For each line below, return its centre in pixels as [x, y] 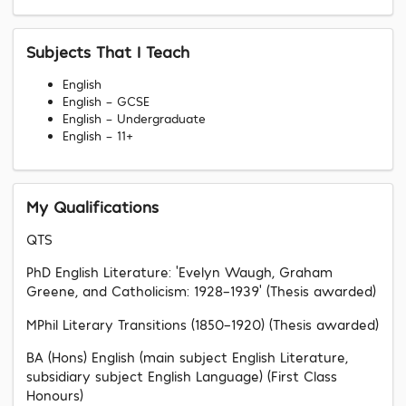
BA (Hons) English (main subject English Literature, [187, 358]
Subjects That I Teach [108, 51]
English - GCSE [106, 101]
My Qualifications [92, 206]
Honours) [55, 396]
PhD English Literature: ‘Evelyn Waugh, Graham [179, 272]
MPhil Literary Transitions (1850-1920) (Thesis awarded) [203, 324]
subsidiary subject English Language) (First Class [182, 377]
